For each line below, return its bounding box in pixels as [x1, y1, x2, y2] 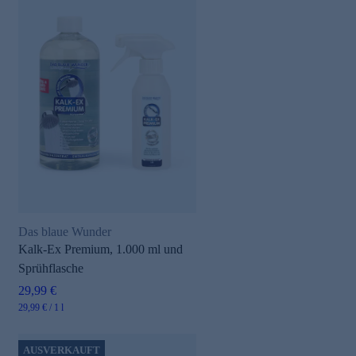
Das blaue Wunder [18, 225, 111, 239]
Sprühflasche [18, 261, 83, 275]
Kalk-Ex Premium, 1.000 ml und [18, 242, 183, 256]
